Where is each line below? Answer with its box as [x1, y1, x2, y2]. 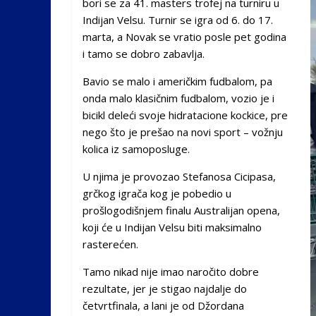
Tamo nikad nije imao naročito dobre [83, 264, 259, 279]
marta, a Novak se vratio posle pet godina [83, 29, 286, 44]
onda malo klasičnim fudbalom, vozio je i [83, 90, 274, 105]
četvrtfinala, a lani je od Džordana [83, 298, 244, 312]
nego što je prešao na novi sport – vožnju [83, 124, 283, 139]
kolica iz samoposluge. [83, 141, 190, 156]
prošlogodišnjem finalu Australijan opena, [83, 202, 280, 217]
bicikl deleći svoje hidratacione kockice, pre [83, 107, 288, 122]
